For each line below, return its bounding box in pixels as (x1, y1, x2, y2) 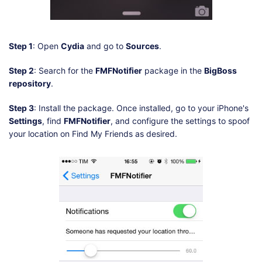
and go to (84, 41, 126, 51)
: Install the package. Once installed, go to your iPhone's (34, 103, 249, 113)
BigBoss (204, 65, 237, 76)
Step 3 (9, 103, 34, 113)
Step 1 (9, 41, 33, 51)
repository (9, 78, 51, 89)
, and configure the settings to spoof (111, 116, 250, 126)
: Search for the (34, 65, 95, 76)
